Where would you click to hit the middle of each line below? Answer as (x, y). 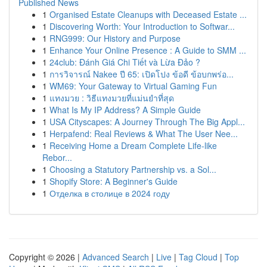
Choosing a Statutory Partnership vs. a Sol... (133, 169)
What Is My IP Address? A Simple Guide (125, 110)
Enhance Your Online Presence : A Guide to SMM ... (148, 50)
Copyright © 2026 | (46, 257)
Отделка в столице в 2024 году (110, 193)
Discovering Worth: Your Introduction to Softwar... (142, 26)
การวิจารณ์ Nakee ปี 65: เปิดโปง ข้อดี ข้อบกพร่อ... (142, 74)
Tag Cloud (198, 257)
